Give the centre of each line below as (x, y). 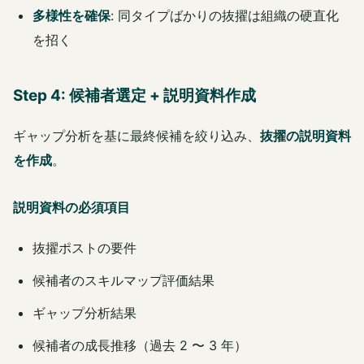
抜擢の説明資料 (305, 136)
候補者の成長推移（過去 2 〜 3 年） (140, 346)
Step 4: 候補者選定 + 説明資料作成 (134, 96)
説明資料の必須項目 (71, 208)
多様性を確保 (71, 16)
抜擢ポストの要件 (84, 248)
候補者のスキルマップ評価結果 (123, 281)
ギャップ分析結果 (84, 313)
